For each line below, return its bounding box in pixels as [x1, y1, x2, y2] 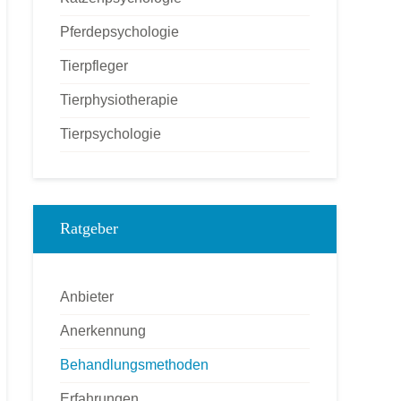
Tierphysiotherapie [60, 92, 178, 107]
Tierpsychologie [60, 126, 161, 141]
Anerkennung [60, 323, 146, 338]
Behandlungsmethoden [60, 357, 209, 372]
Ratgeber [60, 219, 118, 237]
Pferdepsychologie [60, 24, 179, 39]
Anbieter [60, 289, 114, 304]
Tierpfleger [60, 58, 128, 73]
